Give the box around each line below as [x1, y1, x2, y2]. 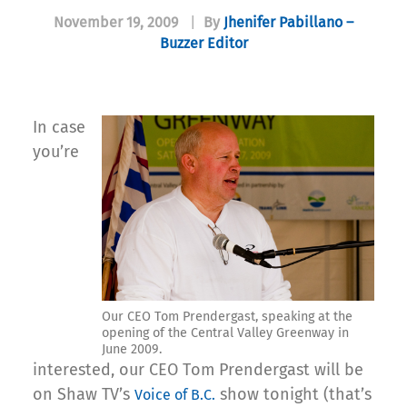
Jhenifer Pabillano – [223, 14, 353, 32]
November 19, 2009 [54, 14, 178, 32]
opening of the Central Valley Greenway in [102, 324, 349, 341]
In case [33, 117, 85, 138]
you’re [33, 142, 79, 163]
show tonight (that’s [215, 383, 372, 404]
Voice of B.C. [134, 385, 215, 403]
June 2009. [102, 341, 162, 357]
